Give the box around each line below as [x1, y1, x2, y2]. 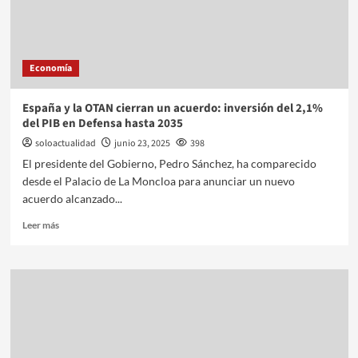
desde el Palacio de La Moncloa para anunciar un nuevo [22, 173, 295, 188]
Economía [29, 61, 72, 75]
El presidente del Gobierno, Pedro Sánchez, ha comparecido [22, 156, 316, 170]
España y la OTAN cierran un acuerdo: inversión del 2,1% [22, 99, 323, 117]
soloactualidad [34, 136, 96, 150]
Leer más [22, 218, 59, 231]
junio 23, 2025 [113, 136, 170, 150]
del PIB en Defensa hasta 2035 [22, 114, 183, 132]
